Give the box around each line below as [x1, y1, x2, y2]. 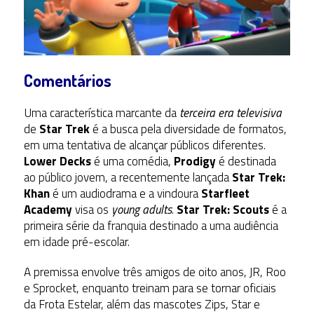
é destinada [215, 152, 276, 171]
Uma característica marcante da [23, 104, 177, 123]
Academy [23, 200, 72, 219]
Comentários [23, 69, 111, 92]
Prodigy [173, 152, 216, 171]
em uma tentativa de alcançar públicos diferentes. [23, 136, 266, 155]
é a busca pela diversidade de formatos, [89, 120, 287, 139]
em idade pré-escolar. [23, 233, 130, 252]
